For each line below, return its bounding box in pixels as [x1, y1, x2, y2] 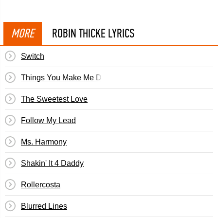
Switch [21, 52, 44, 60]
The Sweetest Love [21, 95, 88, 103]
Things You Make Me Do [21, 73, 106, 82]
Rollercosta [21, 181, 60, 189]
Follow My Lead [21, 116, 76, 125]
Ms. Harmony [21, 138, 67, 146]
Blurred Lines [21, 202, 67, 210]
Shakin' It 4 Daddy [21, 159, 84, 167]
